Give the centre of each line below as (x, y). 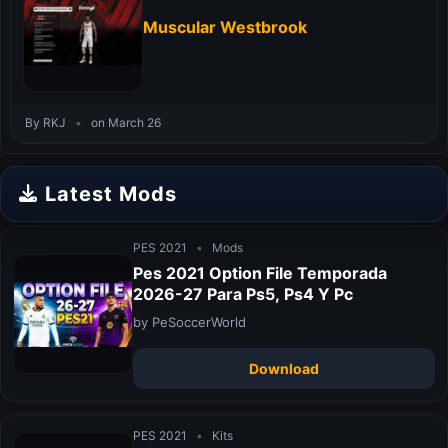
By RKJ (47, 122)
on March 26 (124, 122)
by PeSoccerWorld (189, 322)
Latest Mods (111, 193)
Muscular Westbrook (225, 27)
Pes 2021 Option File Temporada (260, 273)
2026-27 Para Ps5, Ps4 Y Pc (243, 294)
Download (284, 369)
